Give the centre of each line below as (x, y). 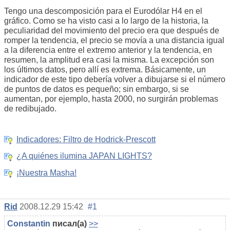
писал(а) (69, 223)
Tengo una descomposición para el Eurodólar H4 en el (103, 11)
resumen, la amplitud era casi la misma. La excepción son (109, 60)
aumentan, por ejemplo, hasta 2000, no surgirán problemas (111, 99)
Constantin (29, 223)
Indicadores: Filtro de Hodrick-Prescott (86, 140)
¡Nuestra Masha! (46, 172)
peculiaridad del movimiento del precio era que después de (112, 31)
